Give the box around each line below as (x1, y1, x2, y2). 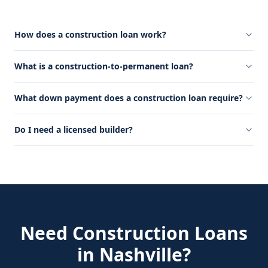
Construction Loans (72, 221, 248, 245)
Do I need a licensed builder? (14, 124, 133, 135)
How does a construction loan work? (14, 29, 166, 40)
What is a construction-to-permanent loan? (14, 60, 193, 72)
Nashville (99, 242, 182, 267)
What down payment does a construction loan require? (14, 92, 243, 103)
